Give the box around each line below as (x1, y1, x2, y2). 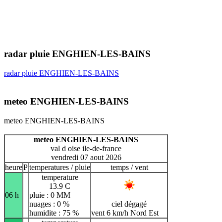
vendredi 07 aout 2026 (51, 153, 121, 162)
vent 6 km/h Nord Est (91, 208, 159, 217)
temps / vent (110, 163, 148, 171)
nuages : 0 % (29, 199, 69, 208)
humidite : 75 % (29, 208, 79, 217)
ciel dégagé (111, 199, 147, 208)
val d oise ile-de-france (51, 144, 121, 153)
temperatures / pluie (29, 163, 90, 171)
